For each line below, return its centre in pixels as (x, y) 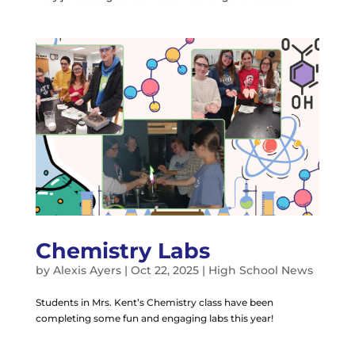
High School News (260, 270)
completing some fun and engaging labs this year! (154, 318)
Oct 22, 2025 (164, 270)
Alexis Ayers (87, 270)
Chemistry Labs (122, 250)
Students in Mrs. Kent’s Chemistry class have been (154, 302)
